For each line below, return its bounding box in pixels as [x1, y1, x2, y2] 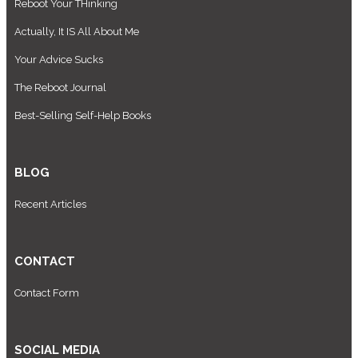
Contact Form [14, 286, 82, 299]
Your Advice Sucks [14, 53, 103, 66]
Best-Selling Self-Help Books [14, 109, 151, 121]
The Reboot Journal [14, 81, 106, 93]
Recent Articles [14, 197, 86, 210]
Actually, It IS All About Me [14, 25, 139, 38]
